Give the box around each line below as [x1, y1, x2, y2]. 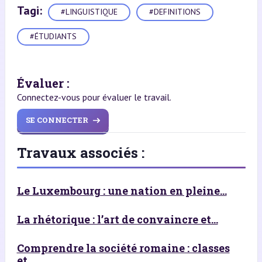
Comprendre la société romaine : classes [16, 240, 230, 255]
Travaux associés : [16, 143, 144, 162]
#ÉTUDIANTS [29, 31, 77, 42]
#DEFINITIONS [149, 6, 201, 18]
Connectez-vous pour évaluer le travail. [16, 91, 171, 103]
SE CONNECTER [25, 115, 88, 126]
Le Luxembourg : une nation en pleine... [16, 183, 227, 198]
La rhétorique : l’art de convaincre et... [16, 212, 218, 226]
